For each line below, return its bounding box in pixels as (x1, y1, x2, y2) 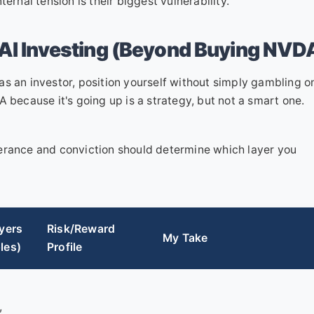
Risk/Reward (47, 222, 116, 236)
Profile (47, 240, 83, 254)
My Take (163, 231, 208, 245)
